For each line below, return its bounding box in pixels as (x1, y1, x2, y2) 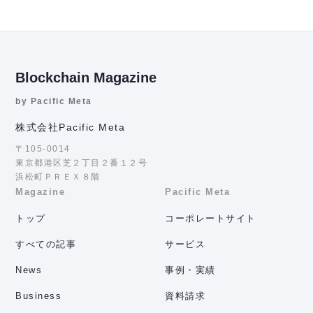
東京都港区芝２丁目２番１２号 (15, 157, 148, 168)
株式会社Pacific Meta (15, 121, 126, 133)
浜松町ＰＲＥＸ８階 (15, 171, 101, 182)
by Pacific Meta (15, 96, 92, 106)
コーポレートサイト (165, 212, 256, 224)
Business (15, 290, 62, 301)
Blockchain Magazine (15, 69, 157, 85)
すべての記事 (15, 238, 77, 249)
